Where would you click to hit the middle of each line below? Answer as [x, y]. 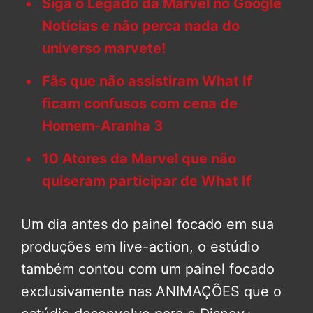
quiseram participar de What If [147, 181]
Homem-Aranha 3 [102, 125]
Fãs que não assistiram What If [147, 81]
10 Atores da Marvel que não [139, 158]
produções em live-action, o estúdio [140, 246]
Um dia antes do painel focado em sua [147, 224]
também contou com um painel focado [148, 269]
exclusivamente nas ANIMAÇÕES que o [151, 291]
